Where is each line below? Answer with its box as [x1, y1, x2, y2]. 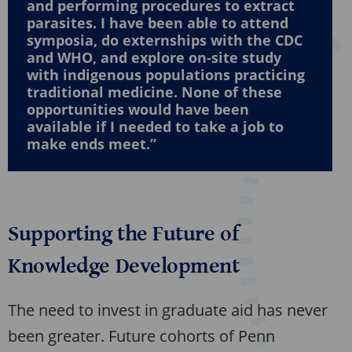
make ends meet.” [27, 134, 156, 154]
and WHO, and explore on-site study [27, 48, 281, 68]
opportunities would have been [27, 100, 249, 119]
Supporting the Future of [8, 222, 240, 247]
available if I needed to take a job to [27, 117, 284, 137]
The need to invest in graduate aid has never [8, 299, 328, 321]
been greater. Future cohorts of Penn [8, 325, 275, 347]
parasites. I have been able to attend [27, 13, 288, 33]
